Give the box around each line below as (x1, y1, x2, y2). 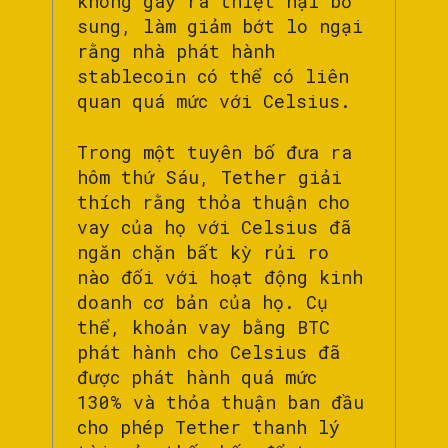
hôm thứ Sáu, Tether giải (77, 165, 342, 190)
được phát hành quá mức (77, 365, 317, 390)
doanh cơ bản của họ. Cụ (77, 290, 328, 315)
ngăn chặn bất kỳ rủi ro (77, 240, 329, 265)
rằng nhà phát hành (77, 39, 275, 64)
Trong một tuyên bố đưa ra (77, 140, 352, 165)
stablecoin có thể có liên (77, 64, 349, 89)
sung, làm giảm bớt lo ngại (77, 14, 363, 39)
